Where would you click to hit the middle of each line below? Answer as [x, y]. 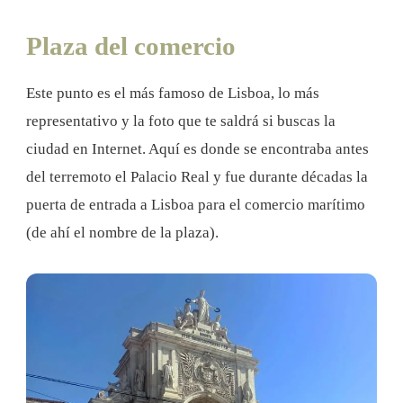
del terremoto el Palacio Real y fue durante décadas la [197, 177]
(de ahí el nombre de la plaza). [122, 233]
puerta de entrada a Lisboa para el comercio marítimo [196, 205]
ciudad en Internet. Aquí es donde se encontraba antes [197, 149]
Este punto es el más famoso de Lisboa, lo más [173, 94]
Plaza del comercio [131, 46]
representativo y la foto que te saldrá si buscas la [181, 121]
